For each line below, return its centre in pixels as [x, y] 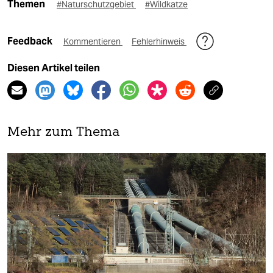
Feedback [31, 41]
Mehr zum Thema [64, 133]
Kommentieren [93, 42]
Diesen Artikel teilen [54, 68]
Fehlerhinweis [159, 42]
